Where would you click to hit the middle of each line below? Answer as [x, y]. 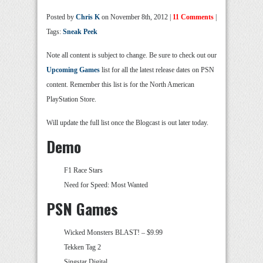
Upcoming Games [73, 70]
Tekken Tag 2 [82, 247]
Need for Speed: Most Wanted [106, 185]
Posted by [61, 17]
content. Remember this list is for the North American [120, 85]
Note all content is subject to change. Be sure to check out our [131, 55]
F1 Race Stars [83, 171]
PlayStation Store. [71, 100]
